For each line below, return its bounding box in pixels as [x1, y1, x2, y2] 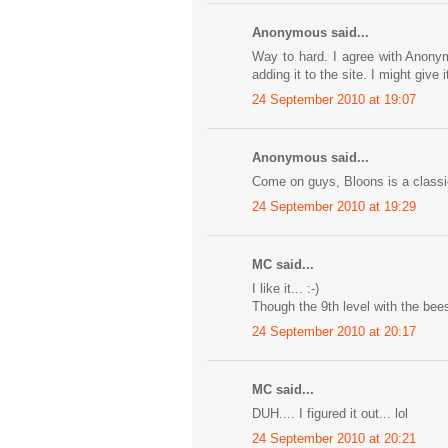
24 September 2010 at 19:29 [252, 198, 416, 214]
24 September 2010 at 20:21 [252, 430, 416, 446]
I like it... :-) [252, 281, 319, 297]
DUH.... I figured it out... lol [252, 406, 408, 422]
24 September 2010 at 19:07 [252, 91, 416, 107]
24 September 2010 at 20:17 [252, 323, 416, 339]
